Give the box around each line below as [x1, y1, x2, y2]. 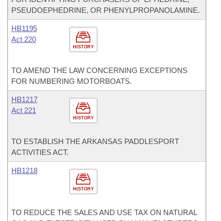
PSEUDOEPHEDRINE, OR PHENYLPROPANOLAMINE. [11, 6, 200, 14]
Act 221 [11, 106, 36, 114]
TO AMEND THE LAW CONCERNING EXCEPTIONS [11, 66, 187, 74]
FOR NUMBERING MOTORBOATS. [11, 77, 132, 85]
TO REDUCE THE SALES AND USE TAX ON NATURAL [11, 208, 197, 217]
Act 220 [11, 35, 36, 43]
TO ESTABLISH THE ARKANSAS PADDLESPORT [11, 137, 179, 146]
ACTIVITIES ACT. [11, 148, 69, 156]
